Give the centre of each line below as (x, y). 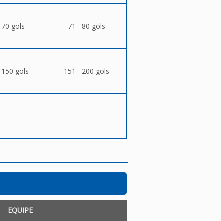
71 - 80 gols (86, 26)
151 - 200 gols (86, 71)
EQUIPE (20, 210)
